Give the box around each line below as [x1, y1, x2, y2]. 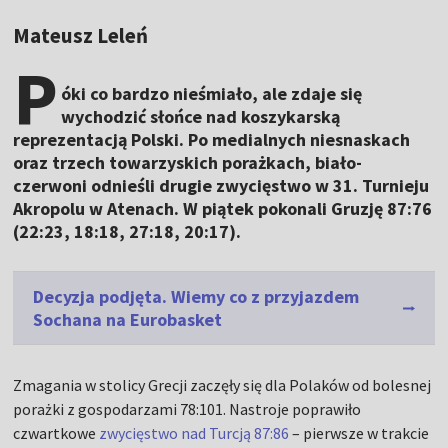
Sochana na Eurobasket [33, 308, 223, 332]
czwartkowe [13, 423, 100, 444]
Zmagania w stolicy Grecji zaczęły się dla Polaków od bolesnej [13, 375, 432, 396]
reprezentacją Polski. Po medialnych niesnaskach [13, 128, 411, 152]
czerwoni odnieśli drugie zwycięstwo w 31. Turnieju [13, 174, 430, 198]
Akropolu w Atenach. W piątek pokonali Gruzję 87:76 [13, 197, 433, 221]
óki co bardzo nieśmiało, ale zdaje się [61, 82, 363, 106]
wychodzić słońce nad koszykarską [61, 105, 341, 129]
